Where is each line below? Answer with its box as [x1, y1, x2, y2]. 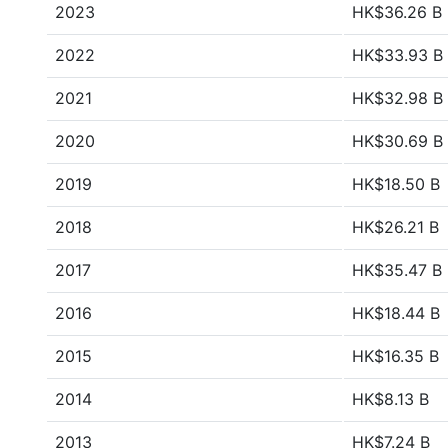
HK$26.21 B [352, 217, 439, 237]
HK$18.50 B [352, 174, 440, 194]
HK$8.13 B [352, 389, 429, 409]
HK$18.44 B [352, 303, 440, 323]
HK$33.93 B [352, 45, 443, 65]
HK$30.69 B [352, 131, 443, 151]
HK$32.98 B [352, 88, 443, 108]
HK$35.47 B [352, 260, 442, 280]
